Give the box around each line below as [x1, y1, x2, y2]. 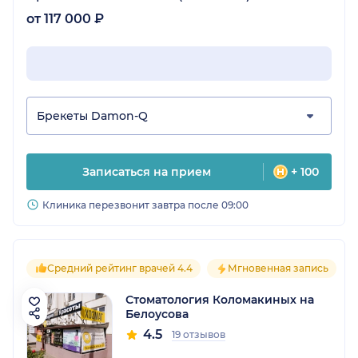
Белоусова [125, 307, 189, 322]
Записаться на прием [82, 165, 211, 180]
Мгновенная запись [228, 262, 328, 275]
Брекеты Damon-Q [37, 109, 148, 124]
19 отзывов [172, 328, 225, 341]
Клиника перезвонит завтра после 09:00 [42, 199, 249, 212]
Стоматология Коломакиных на [125, 292, 314, 308]
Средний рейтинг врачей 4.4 [47, 262, 193, 275]
